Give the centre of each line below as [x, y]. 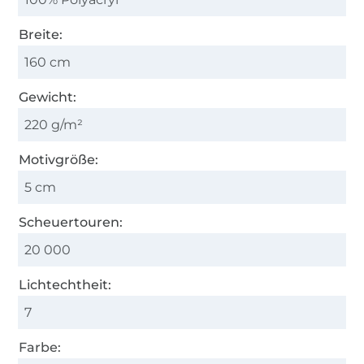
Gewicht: [48, 97]
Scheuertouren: [71, 222]
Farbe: [40, 347]
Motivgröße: [59, 159]
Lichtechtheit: [65, 284]
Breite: [41, 34]
